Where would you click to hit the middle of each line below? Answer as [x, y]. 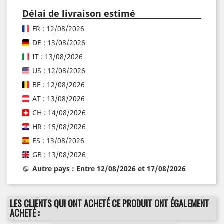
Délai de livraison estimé [79, 13]
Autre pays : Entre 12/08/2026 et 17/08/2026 [109, 168]
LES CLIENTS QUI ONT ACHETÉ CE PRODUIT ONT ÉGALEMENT [110, 203]
